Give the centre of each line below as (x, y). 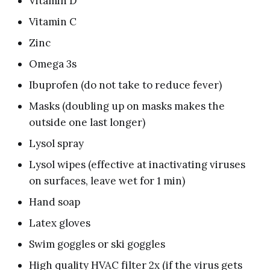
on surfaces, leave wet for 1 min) (107, 181)
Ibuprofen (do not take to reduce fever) (125, 85)
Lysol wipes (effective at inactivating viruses (137, 164)
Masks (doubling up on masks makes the (127, 106)
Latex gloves (60, 223)
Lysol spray (56, 143)
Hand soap (55, 202)
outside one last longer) (87, 122)
